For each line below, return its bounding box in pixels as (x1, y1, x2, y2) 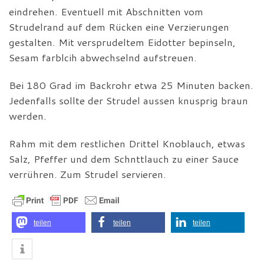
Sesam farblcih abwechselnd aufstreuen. (9, 50, 197, 64)
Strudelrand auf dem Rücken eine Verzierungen (9, 19, 229, 34)
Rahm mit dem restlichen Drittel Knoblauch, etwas (9, 136, 245, 150)
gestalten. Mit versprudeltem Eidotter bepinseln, (9, 35, 236, 49)
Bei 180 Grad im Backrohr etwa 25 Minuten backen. (9, 78, 253, 92)
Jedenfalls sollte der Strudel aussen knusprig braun (9, 93, 248, 107)
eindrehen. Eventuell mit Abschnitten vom (9, 4, 203, 18)
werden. (9, 108, 47, 123)
